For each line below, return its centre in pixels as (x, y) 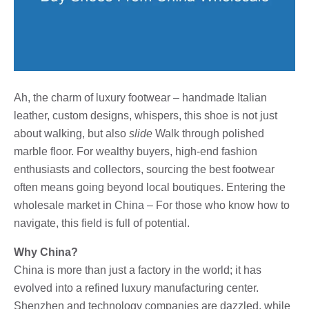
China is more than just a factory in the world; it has (138, 270)
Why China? (46, 252)
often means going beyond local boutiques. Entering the (150, 187)
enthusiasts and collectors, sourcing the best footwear (144, 169)
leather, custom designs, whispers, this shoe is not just (146, 115)
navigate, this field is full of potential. (102, 223)
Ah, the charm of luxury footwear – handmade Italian (140, 97)
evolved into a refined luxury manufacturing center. (136, 288)
